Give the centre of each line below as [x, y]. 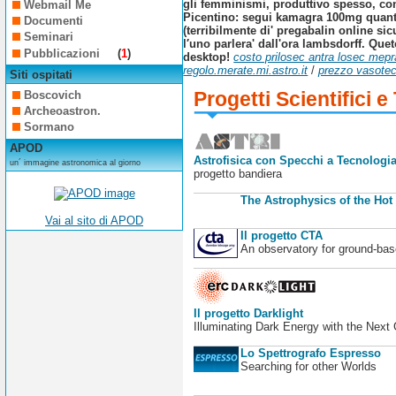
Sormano [49, 127]
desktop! [207, 57]
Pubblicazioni [64, 53]
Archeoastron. [63, 111]
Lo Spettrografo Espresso [310, 354]
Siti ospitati [41, 74]
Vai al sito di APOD [94, 221]
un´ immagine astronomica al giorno [75, 163]
